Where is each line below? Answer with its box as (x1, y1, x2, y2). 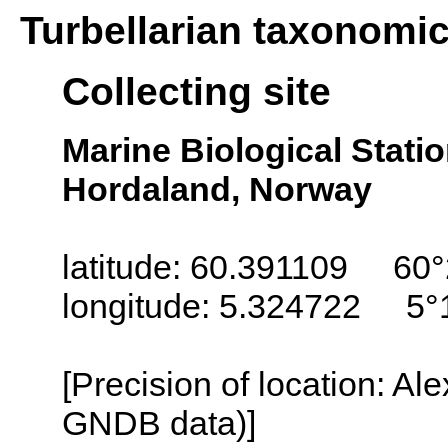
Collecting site (62, 69, 331, 114)
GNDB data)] (62, 403, 256, 442)
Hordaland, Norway (62, 169, 372, 208)
